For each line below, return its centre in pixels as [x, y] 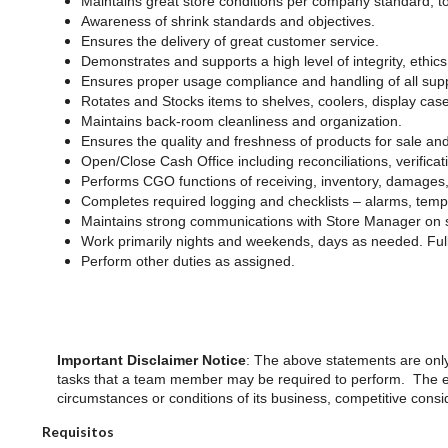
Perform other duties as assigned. [188, 260]
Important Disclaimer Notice [152, 359]
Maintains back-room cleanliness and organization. [242, 120]
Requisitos [78, 431]
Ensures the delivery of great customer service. [230, 40]
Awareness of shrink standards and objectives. [228, 20]
